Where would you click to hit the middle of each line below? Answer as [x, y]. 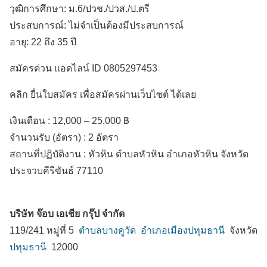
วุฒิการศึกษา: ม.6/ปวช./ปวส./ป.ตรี [80, 9]
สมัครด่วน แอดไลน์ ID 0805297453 [83, 69]
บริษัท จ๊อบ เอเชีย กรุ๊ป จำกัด [67, 214]
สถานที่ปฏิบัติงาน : [49, 154]
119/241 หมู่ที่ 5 [44, 231]
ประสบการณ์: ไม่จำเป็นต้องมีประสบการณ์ [97, 26]
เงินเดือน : [31, 121]
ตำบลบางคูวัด [107, 231]
